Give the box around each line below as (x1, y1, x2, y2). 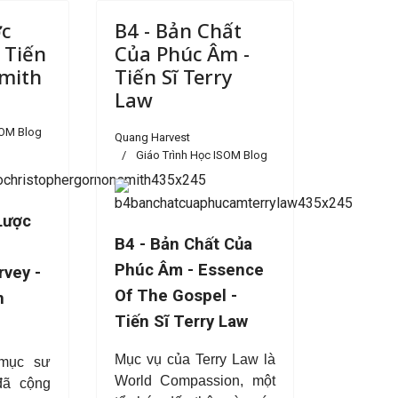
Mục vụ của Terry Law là (114, 352, 275, 367)
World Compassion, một (114, 373, 275, 388)
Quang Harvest (114, 131, 190, 144)
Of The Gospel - (114, 286, 237, 306)
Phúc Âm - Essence (114, 260, 264, 280)
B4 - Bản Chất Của (114, 235, 252, 254)
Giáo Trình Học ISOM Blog (135, 148, 267, 162)
